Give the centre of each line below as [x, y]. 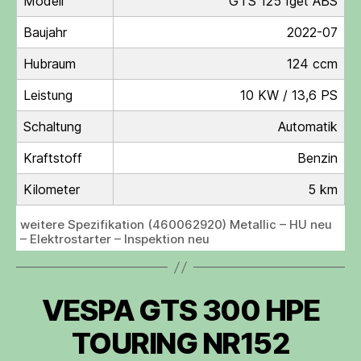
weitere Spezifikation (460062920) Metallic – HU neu [176, 225]
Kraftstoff [53, 158]
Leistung [48, 95]
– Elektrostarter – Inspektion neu [115, 239]
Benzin [317, 158]
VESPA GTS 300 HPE [180, 311]
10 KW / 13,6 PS [289, 95]
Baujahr [45, 33]
